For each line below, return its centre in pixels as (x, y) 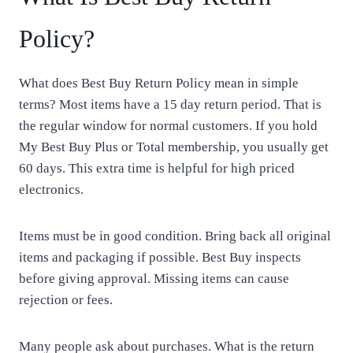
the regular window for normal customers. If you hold (168, 126)
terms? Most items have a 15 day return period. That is (170, 104)
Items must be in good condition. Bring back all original (175, 236)
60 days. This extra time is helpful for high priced (157, 168)
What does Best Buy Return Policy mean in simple (159, 83)
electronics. (51, 190)
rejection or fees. (66, 300)
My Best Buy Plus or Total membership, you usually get (174, 147)
